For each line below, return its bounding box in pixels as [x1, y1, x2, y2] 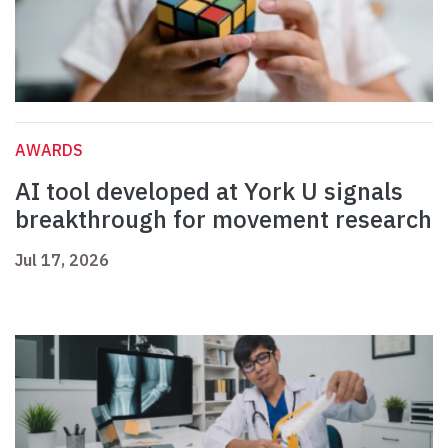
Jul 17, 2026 [15, 250, 109, 271]
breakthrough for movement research [15, 203, 432, 236]
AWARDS [15, 140, 83, 161]
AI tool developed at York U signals [15, 175, 403, 208]
